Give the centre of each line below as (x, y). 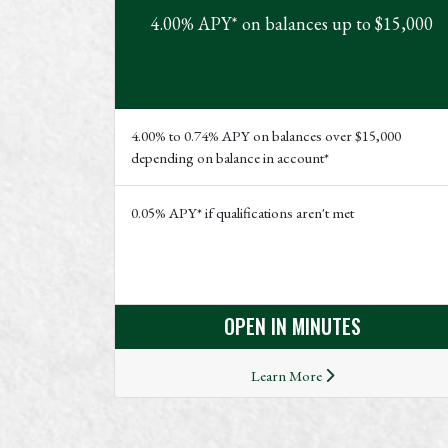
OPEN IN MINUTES (292, 325)
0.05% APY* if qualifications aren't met (242, 212)
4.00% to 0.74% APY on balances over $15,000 (266, 135)
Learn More (287, 375)
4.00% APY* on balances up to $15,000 (292, 23)
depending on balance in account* (230, 157)
